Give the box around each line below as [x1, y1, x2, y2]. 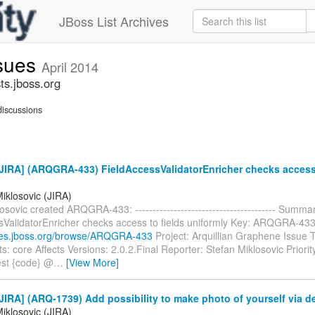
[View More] [66, 255, 119, 269]
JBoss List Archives [59, 12, 169, 30]
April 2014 [41, 58, 98, 76]
